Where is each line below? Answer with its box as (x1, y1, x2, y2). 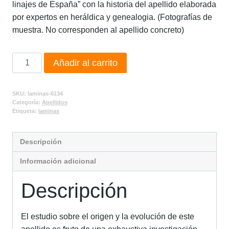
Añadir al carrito (53, 57, 118, 68)
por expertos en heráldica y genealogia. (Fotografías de (12, 12, 212, 21)
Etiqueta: (12, 107, 38, 114)
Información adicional (20, 157, 97, 166)
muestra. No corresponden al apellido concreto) (12, 25, 184, 34)
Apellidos (42, 99, 67, 105)
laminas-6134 (28, 90, 63, 97)
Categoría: (12, 99, 42, 105)
